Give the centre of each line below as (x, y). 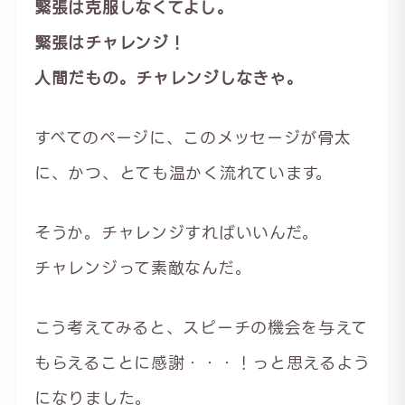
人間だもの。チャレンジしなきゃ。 (169, 77)
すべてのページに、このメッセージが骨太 (193, 137)
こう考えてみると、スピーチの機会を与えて (201, 327)
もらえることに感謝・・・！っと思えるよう (202, 362)
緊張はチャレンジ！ (110, 42)
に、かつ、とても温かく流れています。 (183, 172)
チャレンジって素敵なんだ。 (143, 267)
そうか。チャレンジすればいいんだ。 (177, 232)
